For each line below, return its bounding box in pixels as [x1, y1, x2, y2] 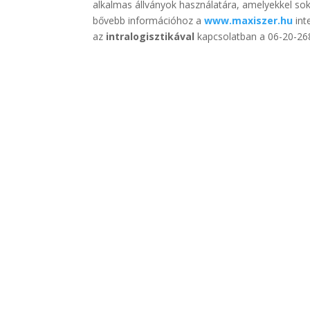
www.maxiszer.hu [204, 14, 293, 28]
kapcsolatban [197, 30, 257, 44]
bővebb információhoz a [93, 14, 205, 28]
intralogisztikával [106, 30, 198, 44]
